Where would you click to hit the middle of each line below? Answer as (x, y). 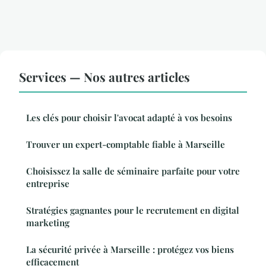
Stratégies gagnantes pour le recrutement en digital (133, 210)
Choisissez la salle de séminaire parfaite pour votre (133, 171)
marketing (48, 223)
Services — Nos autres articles (104, 77)
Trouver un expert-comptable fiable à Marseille (126, 145)
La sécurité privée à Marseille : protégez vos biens (130, 250)
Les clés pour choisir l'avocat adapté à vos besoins (129, 118)
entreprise (48, 184)
